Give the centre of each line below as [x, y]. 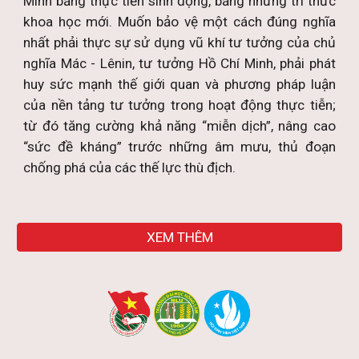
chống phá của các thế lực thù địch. [130, 167]
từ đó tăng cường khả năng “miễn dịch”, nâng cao [179, 126]
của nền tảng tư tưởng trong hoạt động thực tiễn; [179, 105]
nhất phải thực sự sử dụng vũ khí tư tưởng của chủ [179, 42]
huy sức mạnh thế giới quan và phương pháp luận [179, 84]
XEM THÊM [179, 237]
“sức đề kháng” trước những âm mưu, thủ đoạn [179, 147]
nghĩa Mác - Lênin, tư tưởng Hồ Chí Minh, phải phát [179, 63]
